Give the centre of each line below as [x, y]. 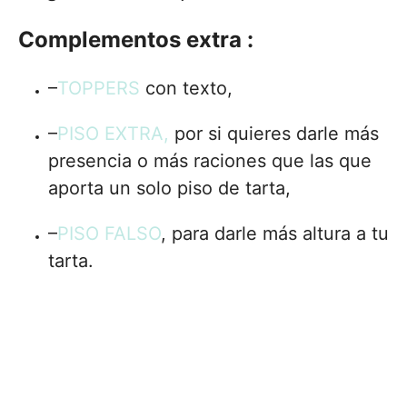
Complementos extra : [136, 40]
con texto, [189, 89]
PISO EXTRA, [113, 134]
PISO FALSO [109, 234]
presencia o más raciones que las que [210, 161]
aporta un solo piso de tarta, [169, 189]
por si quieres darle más [274, 134]
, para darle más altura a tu [275, 234]
